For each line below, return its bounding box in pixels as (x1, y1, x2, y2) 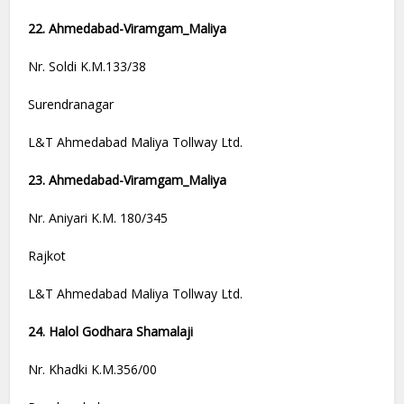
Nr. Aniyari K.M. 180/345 (28, 209, 169, 227)
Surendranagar (28, 96, 115, 114)
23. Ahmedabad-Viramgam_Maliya (28, 171, 227, 189)
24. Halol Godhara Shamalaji (28, 323, 194, 341)
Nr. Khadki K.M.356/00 (28, 361, 158, 379)
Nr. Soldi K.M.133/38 (28, 58, 147, 76)
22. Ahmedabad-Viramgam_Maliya (28, 20, 227, 38)
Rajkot (28, 247, 67, 265)
